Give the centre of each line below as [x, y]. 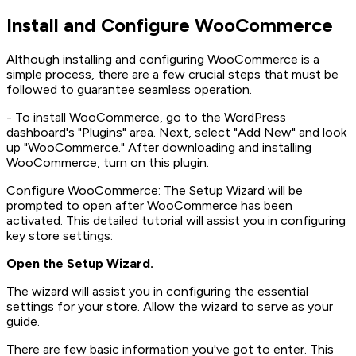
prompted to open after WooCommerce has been [149, 206]
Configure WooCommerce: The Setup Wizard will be [155, 191]
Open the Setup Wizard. [80, 264]
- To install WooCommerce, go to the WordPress [146, 118]
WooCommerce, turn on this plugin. [108, 163]
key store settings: [60, 236]
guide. [23, 322]
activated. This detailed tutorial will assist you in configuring [176, 221]
